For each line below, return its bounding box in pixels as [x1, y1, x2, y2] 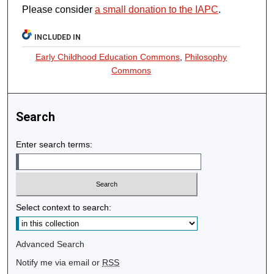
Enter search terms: [16, 139, 93, 150]
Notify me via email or [16, 257, 103, 267]
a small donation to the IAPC [95, 4, 219, 15]
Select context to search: [16, 202, 112, 212]
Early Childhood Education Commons [35, 52, 180, 62]
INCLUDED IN [34, 33, 81, 42]
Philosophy [185, 52, 228, 62]
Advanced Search [16, 239, 85, 249]
